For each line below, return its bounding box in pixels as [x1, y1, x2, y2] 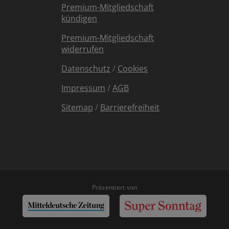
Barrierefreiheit [100, 102, 159, 113]
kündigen [61, 13, 97, 25]
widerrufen [61, 43, 104, 55]
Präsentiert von [91, 183, 138, 192]
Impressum [61, 82, 105, 94]
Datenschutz [61, 63, 110, 75]
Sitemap [61, 102, 93, 113]
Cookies [118, 63, 148, 75]
